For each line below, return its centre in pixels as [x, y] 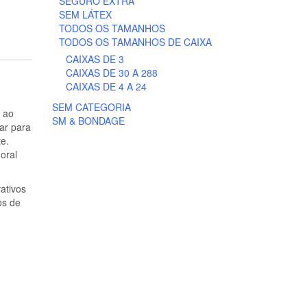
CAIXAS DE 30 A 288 [112, 73]
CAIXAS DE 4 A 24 [106, 86]
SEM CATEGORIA [91, 107]
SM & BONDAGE [88, 121]
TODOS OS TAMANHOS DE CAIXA [135, 42]
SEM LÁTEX [85, 14]
